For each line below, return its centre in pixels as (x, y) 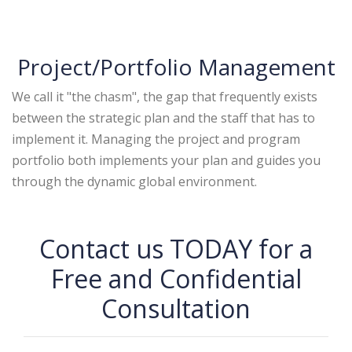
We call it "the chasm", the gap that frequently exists (165, 97)
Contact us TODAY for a (176, 249)
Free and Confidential (176, 279)
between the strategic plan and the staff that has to (163, 118)
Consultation (176, 308)
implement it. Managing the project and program (156, 139)
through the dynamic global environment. (134, 181)
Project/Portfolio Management (176, 67)
